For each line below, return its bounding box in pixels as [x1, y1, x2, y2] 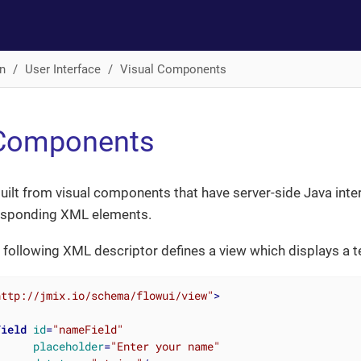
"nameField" [52, 321, 123, 337]
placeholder [32, 338, 104, 354]
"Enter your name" [110, 338, 220, 354]
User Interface [24, 61, 101, 77]
